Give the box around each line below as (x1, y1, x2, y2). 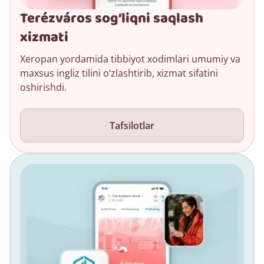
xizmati (20, 25, 68, 49)
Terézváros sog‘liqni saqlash (20, 6, 203, 30)
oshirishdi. (20, 80, 67, 94)
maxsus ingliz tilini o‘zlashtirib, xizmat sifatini (20, 66, 218, 80)
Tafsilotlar (110, 118, 154, 132)
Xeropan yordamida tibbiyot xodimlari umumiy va (20, 52, 240, 65)
